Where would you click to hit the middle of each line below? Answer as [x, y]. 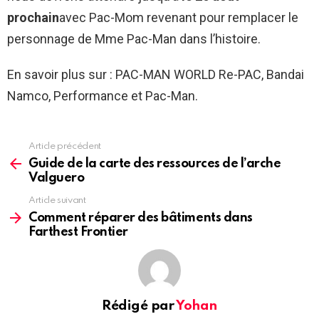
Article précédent [65, 146]
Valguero [57, 178]
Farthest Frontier [78, 232]
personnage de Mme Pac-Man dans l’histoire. [134, 38]
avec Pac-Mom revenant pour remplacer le [179, 17]
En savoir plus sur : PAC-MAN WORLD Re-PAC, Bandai [156, 74]
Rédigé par [139, 305]
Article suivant [57, 200]
